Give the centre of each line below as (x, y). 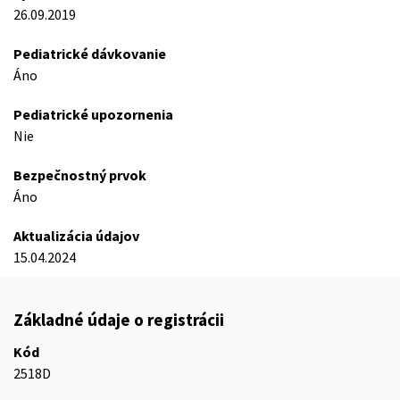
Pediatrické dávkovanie (90, 54)
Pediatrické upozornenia (93, 114)
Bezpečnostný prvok (80, 175)
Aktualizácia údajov (76, 236)
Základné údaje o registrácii (119, 320)
